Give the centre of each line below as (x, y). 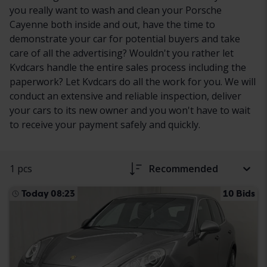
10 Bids (239, 193)
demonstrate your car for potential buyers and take (125, 38)
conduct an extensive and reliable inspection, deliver (125, 96)
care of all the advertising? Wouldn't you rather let (122, 53)
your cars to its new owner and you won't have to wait (130, 110)
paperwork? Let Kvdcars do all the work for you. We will (133, 81)
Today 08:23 (48, 193)
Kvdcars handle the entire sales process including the (128, 67)
